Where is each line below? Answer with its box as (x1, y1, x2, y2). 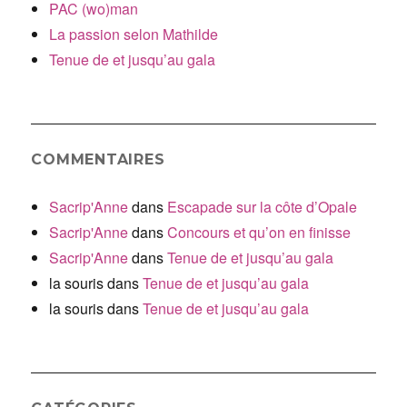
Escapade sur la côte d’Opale (167, 195, 358, 217)
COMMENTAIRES (31, 150, 165, 168)
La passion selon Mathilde (49, 23, 219, 45)
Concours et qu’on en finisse (167, 221, 352, 243)
